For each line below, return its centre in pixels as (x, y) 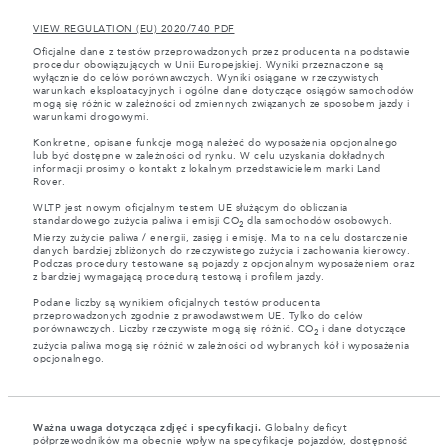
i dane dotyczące (362, 329)
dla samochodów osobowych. (318, 221)
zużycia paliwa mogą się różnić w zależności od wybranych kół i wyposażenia (221, 346)
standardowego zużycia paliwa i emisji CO (136, 221)
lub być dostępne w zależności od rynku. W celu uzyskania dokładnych (209, 156)
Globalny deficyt (306, 428)
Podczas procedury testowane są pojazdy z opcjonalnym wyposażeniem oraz (223, 264)
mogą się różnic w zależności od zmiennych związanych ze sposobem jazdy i (221, 104)
